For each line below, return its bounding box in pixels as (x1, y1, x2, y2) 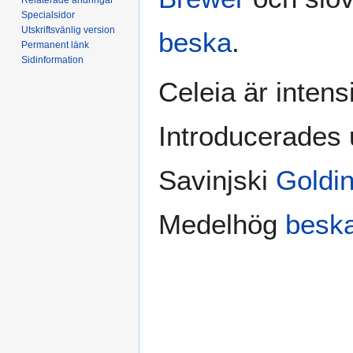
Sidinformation (21, 54, 84, 65)
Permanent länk (21, 39, 90, 50)
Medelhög (158, 209, 285, 240)
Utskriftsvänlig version (21, 24, 116, 35)
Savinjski (158, 165, 276, 196)
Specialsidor (21, 9, 76, 20)
